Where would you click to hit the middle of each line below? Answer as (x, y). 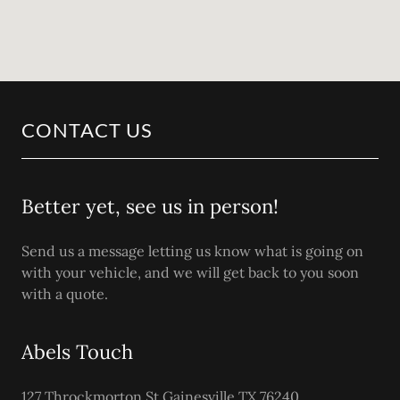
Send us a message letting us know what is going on (192, 250)
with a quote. (65, 293)
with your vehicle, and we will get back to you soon (190, 272)
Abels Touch (77, 351)
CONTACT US (87, 129)
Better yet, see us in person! (150, 206)
